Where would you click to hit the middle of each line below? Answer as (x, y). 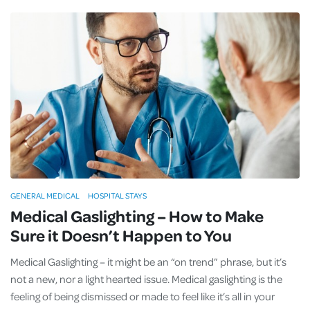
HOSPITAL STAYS (117, 195)
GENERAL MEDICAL (45, 195)
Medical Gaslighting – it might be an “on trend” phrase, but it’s (148, 262)
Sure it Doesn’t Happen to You (121, 235)
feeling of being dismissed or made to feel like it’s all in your (143, 296)
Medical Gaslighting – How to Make (137, 216)
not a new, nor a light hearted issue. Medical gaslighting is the (146, 279)
